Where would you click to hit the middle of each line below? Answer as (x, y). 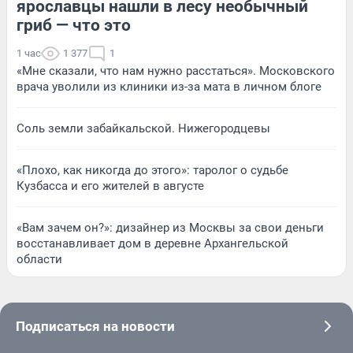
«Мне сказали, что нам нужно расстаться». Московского (176, 71)
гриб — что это (74, 26)
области (39, 260)
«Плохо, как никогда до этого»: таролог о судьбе (152, 171)
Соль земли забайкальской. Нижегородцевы (143, 129)
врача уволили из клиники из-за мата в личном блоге (169, 87)
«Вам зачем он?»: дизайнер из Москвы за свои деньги (170, 228)
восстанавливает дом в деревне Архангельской (152, 244)
